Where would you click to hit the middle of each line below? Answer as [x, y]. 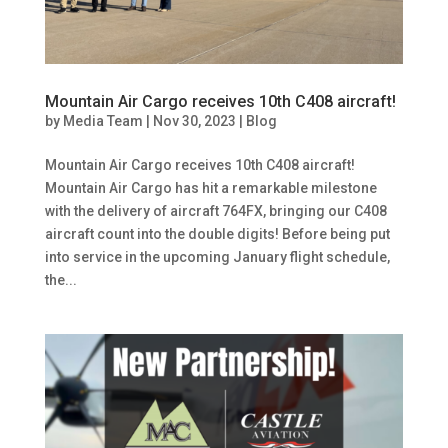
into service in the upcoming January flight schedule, [217, 256]
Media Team [102, 120]
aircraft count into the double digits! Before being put [217, 233]
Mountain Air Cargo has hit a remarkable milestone [210, 187]
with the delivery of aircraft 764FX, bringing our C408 [215, 210]
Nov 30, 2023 [194, 120]
